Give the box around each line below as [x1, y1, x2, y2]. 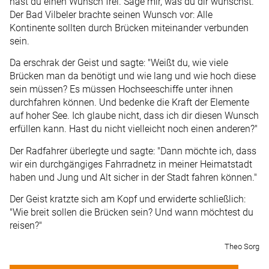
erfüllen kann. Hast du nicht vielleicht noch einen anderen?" [10, 123, 258, 135]
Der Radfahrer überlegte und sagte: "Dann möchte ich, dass [10, 145, 256, 157]
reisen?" [10, 220, 42, 232]
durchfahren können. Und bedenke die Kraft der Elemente [10, 97, 249, 109]
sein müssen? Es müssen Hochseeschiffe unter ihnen [10, 83, 233, 95]
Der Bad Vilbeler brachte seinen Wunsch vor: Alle [10, 8, 213, 20]
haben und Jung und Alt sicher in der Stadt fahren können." [10, 171, 257, 183]
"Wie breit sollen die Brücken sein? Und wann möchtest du [10, 207, 253, 219]
